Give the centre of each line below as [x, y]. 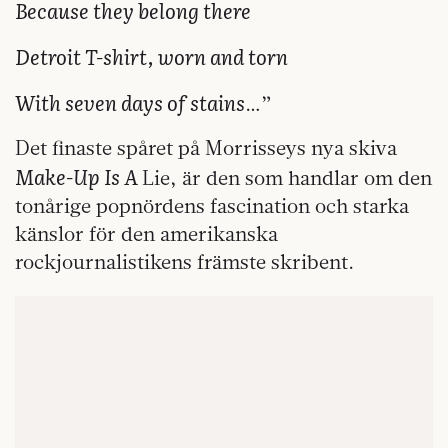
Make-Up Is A [78, 176]
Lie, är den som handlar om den [287, 178]
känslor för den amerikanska [146, 234]
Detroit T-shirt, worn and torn [151, 56]
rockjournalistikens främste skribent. [184, 262]
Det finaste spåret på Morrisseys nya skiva [206, 148]
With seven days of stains [130, 102]
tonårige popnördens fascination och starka [212, 206]
